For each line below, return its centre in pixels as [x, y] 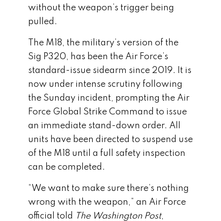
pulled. [43, 22]
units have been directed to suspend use [110, 140]
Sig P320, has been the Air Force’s [98, 57]
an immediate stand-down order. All [104, 126]
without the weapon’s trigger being [101, 8]
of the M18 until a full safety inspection [107, 153]
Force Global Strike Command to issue [108, 112]
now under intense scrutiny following [105, 84]
